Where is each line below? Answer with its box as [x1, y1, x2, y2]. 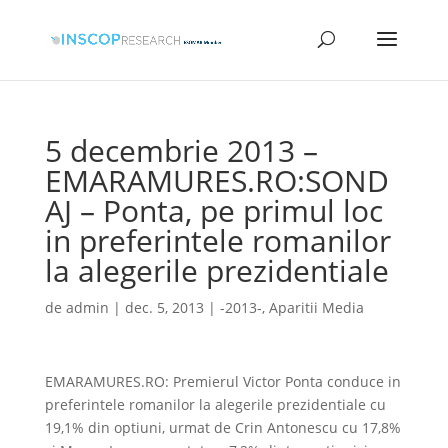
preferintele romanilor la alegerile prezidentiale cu [44, 395, 386, 414]
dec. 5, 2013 [124, 298, 204, 317]
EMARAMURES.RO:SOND [44, 160, 389, 201]
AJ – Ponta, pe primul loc [44, 190, 383, 231]
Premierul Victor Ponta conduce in [172, 372, 401, 391]
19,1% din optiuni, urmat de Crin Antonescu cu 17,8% [44, 418, 401, 437]
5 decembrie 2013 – [44, 130, 318, 171]
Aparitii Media [268, 298, 364, 317]
